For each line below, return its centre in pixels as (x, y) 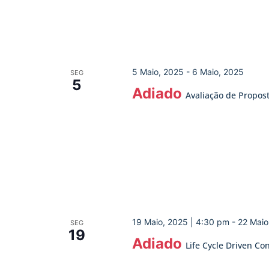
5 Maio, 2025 (158, 71)
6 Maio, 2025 (218, 71)
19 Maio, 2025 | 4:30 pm (180, 222)
